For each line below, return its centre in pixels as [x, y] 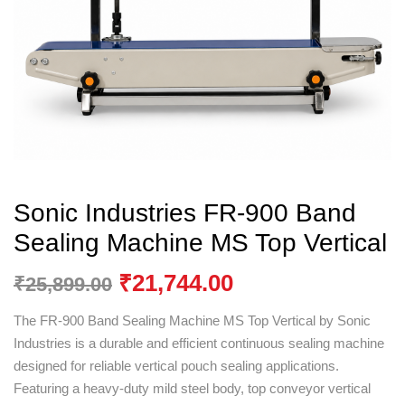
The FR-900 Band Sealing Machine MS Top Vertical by [175, 320]
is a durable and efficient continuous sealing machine [228, 343]
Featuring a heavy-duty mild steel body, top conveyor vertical [192, 388]
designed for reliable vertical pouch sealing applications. [176, 366]
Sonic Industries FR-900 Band [185, 213]
